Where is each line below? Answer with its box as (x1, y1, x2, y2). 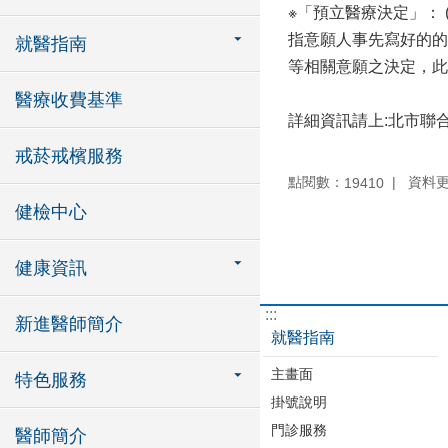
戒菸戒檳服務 (15, 146, 123, 166)
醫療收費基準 (15, 90, 123, 110)
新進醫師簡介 (15, 314, 123, 334)
